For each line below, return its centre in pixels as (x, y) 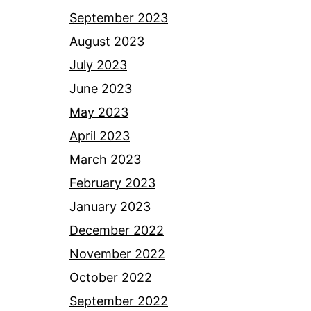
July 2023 (98, 65)
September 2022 (119, 301)
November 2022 (117, 254)
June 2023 (101, 89)
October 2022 (111, 278)
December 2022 (117, 230)
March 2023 (105, 160)
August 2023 (107, 42)
